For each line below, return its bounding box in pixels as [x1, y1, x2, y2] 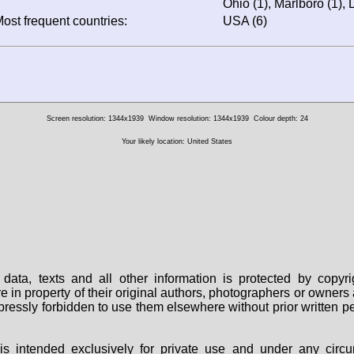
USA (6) [223, 13, 267, 28]
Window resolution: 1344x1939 [148, 114, 249, 122]
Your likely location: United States [122, 137, 232, 145]
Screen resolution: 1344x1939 [46, 114, 144, 122]
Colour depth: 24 [253, 114, 308, 122]
